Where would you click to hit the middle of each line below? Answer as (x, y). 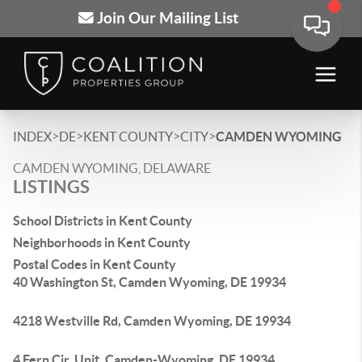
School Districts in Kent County (103, 221)
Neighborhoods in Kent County (102, 242)
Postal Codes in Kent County (95, 264)
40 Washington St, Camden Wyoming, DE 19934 (149, 282)
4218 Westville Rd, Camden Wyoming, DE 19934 (152, 321)
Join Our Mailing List (166, 18)
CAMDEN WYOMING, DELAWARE (112, 168)
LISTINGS (51, 186)
